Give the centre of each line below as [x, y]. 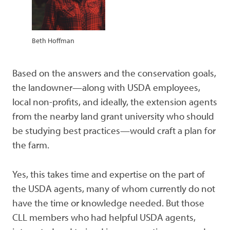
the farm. [31, 145]
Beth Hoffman [53, 41]
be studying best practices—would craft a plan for [114, 131]
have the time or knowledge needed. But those [108, 203]
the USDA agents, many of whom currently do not [114, 188]
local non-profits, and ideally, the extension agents [115, 102]
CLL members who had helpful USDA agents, [104, 217]
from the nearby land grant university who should [113, 116]
